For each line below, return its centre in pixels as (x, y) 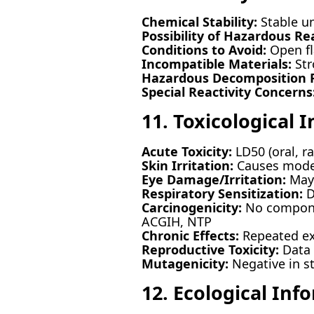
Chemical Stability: (199, 21)
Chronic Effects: (190, 235)
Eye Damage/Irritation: (213, 179)
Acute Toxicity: (186, 151)
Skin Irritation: (187, 165)
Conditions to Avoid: (204, 49)
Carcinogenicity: (191, 207)
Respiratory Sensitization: (222, 193)
